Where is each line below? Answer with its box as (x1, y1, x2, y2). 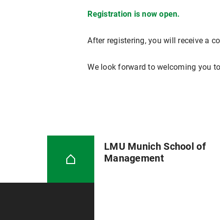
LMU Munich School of (104, 140, 206, 153)
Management (104, 152, 164, 165)
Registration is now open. (87, 9, 180, 19)
